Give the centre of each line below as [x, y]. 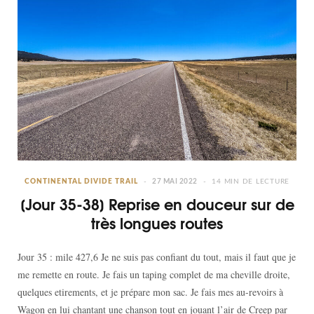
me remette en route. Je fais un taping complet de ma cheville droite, [154, 275]
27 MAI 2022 [175, 182]
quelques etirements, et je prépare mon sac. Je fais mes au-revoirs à [150, 292]
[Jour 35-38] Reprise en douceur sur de [157, 204]
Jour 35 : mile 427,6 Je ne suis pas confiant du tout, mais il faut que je [157, 257]
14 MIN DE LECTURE [251, 182]
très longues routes [157, 223]
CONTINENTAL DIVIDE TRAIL [81, 182]
